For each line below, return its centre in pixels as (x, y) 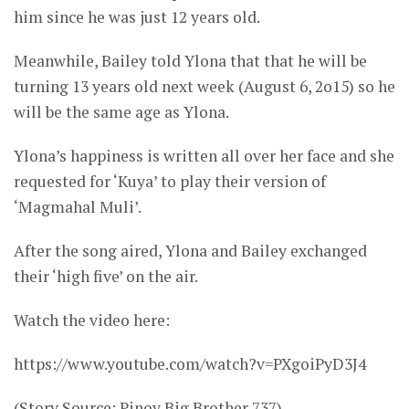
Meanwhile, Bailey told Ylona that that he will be (190, 61)
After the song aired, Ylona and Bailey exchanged (190, 251)
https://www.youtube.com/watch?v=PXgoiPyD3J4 (190, 364)
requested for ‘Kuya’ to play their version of (170, 182)
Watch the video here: (92, 320)
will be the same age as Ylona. (121, 112)
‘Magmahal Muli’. (78, 207)
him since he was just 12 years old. (137, 17)
